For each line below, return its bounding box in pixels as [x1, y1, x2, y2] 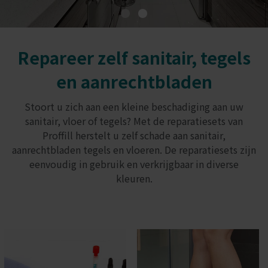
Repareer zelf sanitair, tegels [17, 45, 251, 69]
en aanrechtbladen [56, 69, 212, 93]
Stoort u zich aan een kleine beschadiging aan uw [25, 99, 243, 114]
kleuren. [115, 170, 153, 185]
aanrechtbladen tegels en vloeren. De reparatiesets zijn [12, 142, 256, 157]
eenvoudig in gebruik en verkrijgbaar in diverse [29, 156, 239, 171]
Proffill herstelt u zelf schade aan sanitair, [42, 127, 226, 142]
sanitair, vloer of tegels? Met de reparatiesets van [25, 113, 243, 128]
